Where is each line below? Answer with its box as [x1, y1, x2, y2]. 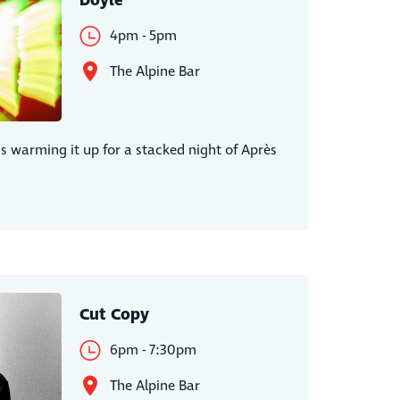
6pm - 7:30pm [109, 339, 196, 360]
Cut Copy [79, 303, 149, 326]
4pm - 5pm [109, 26, 177, 46]
